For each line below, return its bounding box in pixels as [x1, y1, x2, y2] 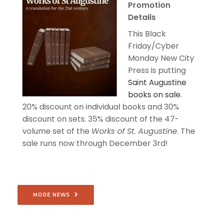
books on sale [128, 89, 181, 100]
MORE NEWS [33, 192, 70, 198]
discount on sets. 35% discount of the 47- [22, 113, 179, 125]
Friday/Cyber [128, 40, 179, 52]
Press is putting [128, 65, 186, 76]
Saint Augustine [128, 77, 186, 88]
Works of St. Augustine [91, 126, 177, 137]
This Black [128, 28, 166, 39]
